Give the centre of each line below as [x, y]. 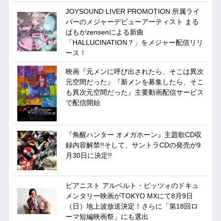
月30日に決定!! [89, 155]
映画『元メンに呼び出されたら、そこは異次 [134, 71]
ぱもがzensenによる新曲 [104, 32]
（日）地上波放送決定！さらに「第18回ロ [131, 206]
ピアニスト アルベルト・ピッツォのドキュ [132, 185]
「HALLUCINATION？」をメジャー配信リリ [134, 42]
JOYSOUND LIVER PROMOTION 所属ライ [132, 11]
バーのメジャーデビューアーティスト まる [132, 21]
